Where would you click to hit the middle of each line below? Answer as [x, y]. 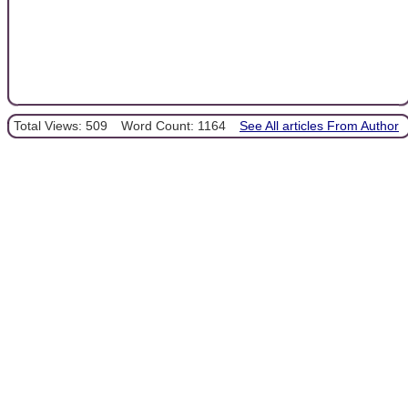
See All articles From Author [319, 125]
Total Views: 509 [61, 125]
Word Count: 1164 [173, 125]
